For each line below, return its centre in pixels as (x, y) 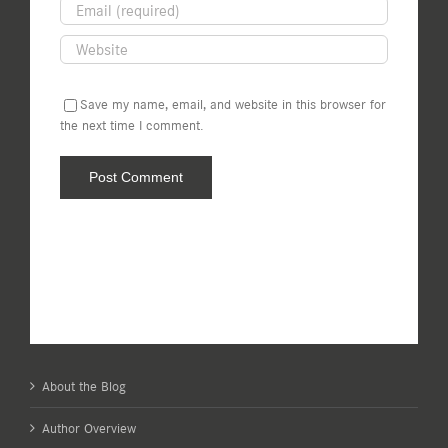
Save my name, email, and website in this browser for (233, 104)
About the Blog (84, 386)
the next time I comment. (132, 125)
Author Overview (89, 428)
